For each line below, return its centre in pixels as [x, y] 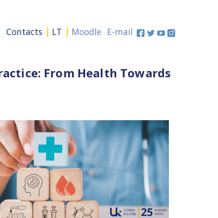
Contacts [24, 32]
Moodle [86, 32]
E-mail [120, 32]
